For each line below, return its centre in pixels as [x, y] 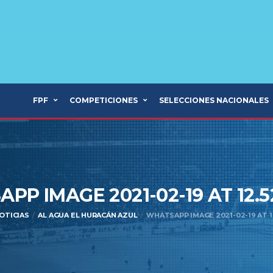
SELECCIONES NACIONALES [214, 100]
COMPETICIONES [104, 100]
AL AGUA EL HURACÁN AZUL [88, 215]
